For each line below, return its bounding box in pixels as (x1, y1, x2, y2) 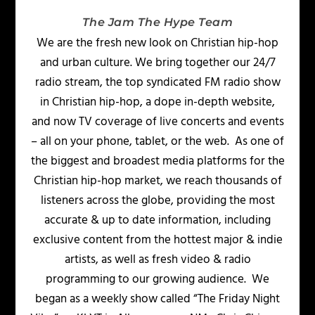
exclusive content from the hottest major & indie (32, 231, 283, 250)
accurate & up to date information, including (44, 211, 271, 231)
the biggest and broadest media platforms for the (30, 152, 285, 172)
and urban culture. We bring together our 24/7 (39, 53, 276, 73)
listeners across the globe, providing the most (40, 191, 275, 211)
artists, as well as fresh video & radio (64, 250, 251, 270)
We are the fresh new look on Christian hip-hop (37, 34, 278, 53)
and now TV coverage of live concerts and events (31, 112, 284, 132)
